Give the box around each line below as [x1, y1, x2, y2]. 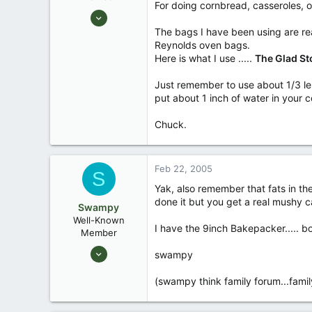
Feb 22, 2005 [155, 163, 212, 174]
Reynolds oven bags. [155, 39, 250, 51]
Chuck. [155, 118, 187, 130]
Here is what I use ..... [155, 52, 255, 64]
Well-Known [72, 214, 125, 226]
